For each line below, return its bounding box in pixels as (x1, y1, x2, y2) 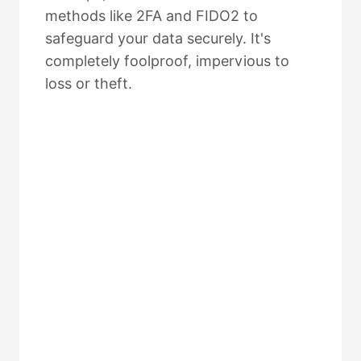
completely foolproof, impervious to (45, 52, 289, 69)
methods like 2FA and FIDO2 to (45, 7, 258, 24)
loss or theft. (45, 75, 132, 92)
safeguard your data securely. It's (45, 30, 271, 47)
